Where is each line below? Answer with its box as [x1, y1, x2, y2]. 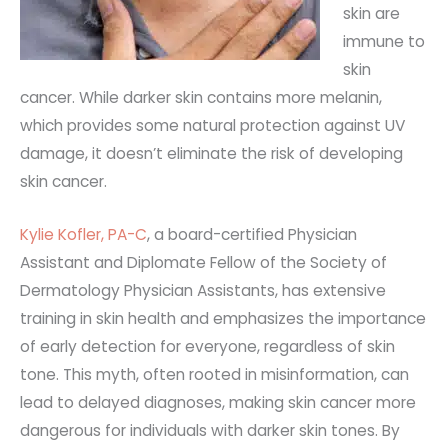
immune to [343, 31, 426, 53]
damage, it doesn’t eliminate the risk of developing [20, 143, 403, 165]
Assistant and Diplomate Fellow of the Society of [20, 251, 387, 273]
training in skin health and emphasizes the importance [20, 307, 426, 329]
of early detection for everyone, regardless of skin [20, 335, 395, 357]
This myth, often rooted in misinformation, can [59, 363, 409, 385]
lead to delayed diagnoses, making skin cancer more [20, 391, 416, 413]
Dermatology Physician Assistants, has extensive [20, 279, 386, 301]
